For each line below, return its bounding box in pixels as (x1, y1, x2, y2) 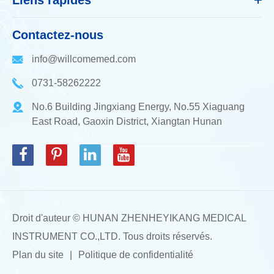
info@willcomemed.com (32, 53, 136, 64)
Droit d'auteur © (12, 212, 83, 223)
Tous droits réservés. (120, 231, 212, 242)
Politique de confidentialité (78, 249, 193, 260)
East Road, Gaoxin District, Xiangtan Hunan (32, 116, 222, 127)
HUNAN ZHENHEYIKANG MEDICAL (83, 212, 246, 223)
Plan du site (12, 249, 64, 260)
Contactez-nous (12, 28, 103, 42)
